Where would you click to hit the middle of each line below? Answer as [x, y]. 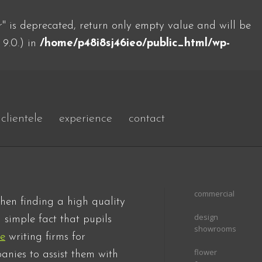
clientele [22, 118]
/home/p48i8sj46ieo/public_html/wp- [135, 44]
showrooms [215, 229]
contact [147, 118]
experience [86, 118]
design [206, 217]
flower [206, 252]
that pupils [84, 220]
